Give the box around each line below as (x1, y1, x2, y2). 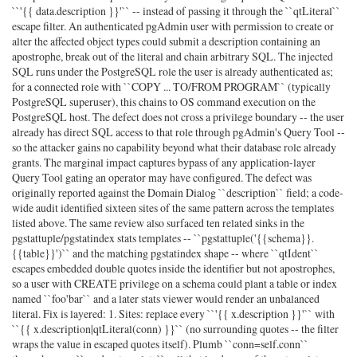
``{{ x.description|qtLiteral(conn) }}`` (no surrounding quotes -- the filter (12, 321, 339, 337)
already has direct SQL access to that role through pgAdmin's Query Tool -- (12, 124, 345, 140)
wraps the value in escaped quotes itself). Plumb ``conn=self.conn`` (12, 336, 308, 352)
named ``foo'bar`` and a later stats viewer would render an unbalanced (12, 291, 320, 307)
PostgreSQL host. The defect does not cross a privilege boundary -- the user (12, 109, 344, 125)
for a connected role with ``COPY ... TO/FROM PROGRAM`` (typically (12, 79, 331, 95)
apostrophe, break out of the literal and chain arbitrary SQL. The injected (12, 49, 333, 65)
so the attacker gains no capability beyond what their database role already (12, 139, 336, 155)
